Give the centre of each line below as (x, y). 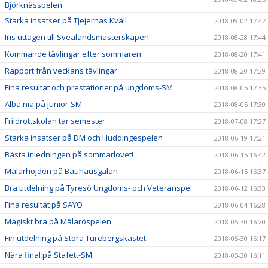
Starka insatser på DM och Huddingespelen (84, 138)
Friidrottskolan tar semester (55, 121)
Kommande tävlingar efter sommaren (73, 54)
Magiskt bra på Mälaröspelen (58, 222)
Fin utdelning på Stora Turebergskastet (75, 238)
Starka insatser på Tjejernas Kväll (66, 21)
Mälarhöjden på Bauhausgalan (61, 171)
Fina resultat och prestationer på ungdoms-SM (89, 88)
